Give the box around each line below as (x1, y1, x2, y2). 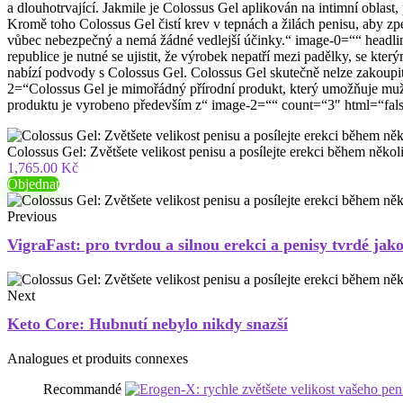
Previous (7, 209, 57, 224)
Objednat (7, 176, 59, 192)
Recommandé (43, 381, 121, 397)
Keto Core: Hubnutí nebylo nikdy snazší (7, 315, 288, 333)
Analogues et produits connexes (7, 351, 188, 366)
